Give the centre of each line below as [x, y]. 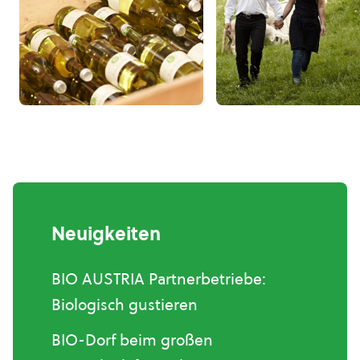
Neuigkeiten [106, 234]
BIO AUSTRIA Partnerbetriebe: [159, 279]
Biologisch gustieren [125, 305]
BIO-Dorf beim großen [132, 340]
